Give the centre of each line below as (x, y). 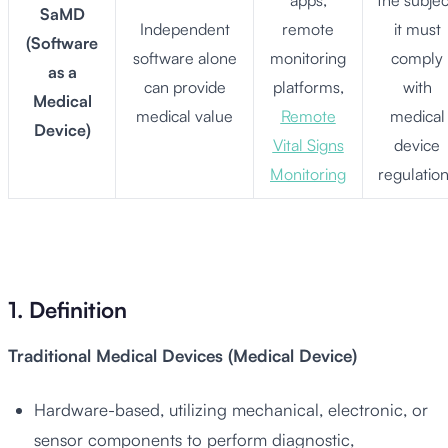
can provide (184, 87)
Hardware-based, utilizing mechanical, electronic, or (230, 409)
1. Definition (67, 309)
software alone (184, 58)
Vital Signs (308, 145)
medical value (184, 116)
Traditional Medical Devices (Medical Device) (182, 355)
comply (417, 58)
